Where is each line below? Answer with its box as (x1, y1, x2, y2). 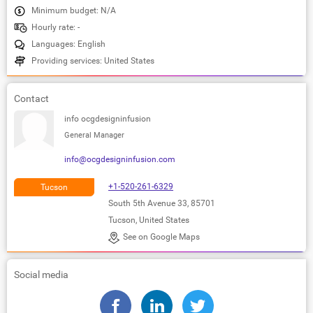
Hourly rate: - (31, 22, 80, 32)
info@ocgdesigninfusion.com (64, 154, 175, 164)
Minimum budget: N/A (31, 5, 116, 15)
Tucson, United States (108, 214, 189, 225)
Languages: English (31, 38, 105, 49)
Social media (14, 268, 68, 280)
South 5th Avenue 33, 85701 (108, 198, 215, 208)
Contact (14, 92, 49, 104)
